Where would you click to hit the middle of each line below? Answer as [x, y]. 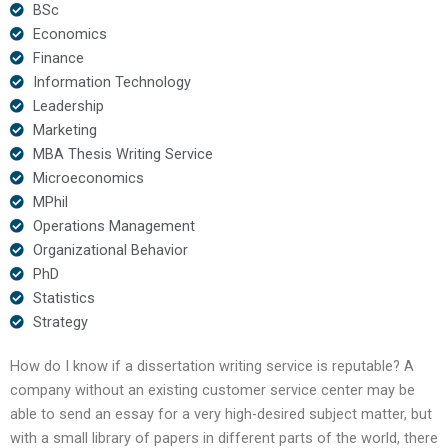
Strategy [60, 321]
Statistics [63, 297]
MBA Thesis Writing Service [122, 153]
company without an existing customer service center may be [212, 389]
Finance [58, 57]
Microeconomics [88, 177]
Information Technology [111, 81]
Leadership [68, 105]
